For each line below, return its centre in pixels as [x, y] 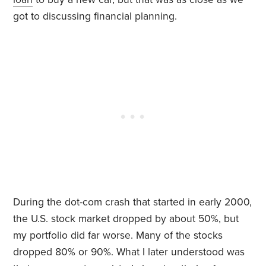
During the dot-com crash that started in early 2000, [133, 202]
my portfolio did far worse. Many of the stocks [118, 236]
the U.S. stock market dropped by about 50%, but [126, 219]
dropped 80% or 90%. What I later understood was [129, 252]
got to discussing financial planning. [95, 17]
